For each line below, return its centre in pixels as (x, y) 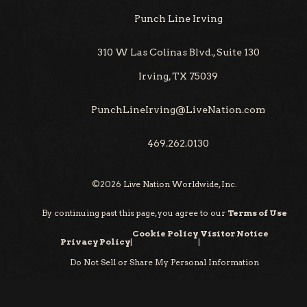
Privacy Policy (95, 242)
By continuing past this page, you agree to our (134, 213)
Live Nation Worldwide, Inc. (179, 184)
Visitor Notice (234, 234)
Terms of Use (257, 213)
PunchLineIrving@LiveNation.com (178, 110)
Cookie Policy (165, 234)
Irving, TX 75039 (178, 76)
